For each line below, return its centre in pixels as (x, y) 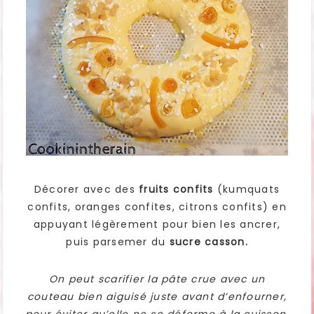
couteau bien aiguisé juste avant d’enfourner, (157, 297)
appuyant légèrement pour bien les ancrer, (157, 225)
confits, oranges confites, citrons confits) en (157, 207)
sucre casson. (209, 242)
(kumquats (247, 190)
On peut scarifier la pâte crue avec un (157, 279)
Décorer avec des (87, 190)
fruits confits (176, 190)
